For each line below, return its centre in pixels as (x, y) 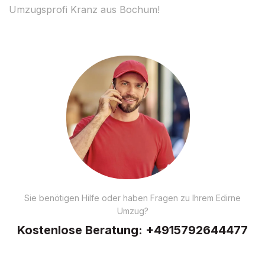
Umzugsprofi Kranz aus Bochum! (84, 9)
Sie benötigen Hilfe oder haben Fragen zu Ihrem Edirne (132, 198)
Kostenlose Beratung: (81, 230)
